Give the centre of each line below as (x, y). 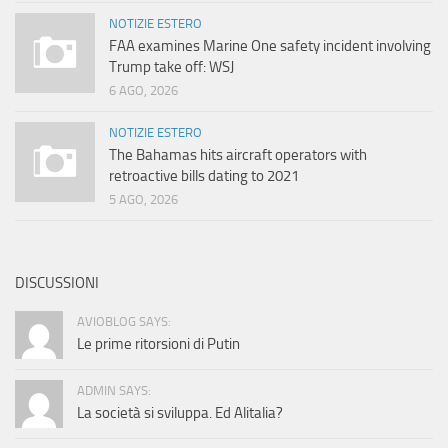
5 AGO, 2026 (143, 200)
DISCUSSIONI (57, 283)
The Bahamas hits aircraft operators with (238, 155)
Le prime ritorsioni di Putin (158, 344)
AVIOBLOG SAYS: (124, 322)
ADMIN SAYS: (114, 391)
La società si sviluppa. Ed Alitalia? (180, 413)
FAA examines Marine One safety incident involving (270, 46)
